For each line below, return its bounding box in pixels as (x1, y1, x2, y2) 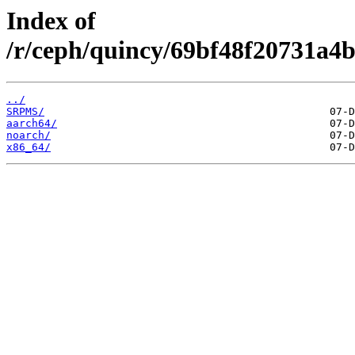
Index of (6, 6, 96, 35)
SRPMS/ (6, 105, 44, 118)
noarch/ (6, 129, 51, 142)
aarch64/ (6, 117, 57, 130)
